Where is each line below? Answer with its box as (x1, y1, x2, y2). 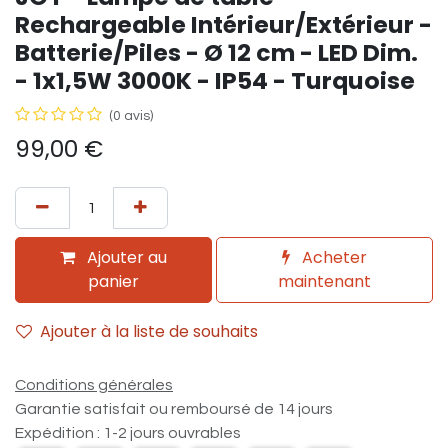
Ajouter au (83, 245, 168, 269)
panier (88, 269, 140, 293)
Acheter (298, 245, 368, 269)
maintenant (278, 269, 372, 293)
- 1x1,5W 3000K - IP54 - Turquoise (15, 63, 415, 97)
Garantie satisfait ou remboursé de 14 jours (15, 400, 333, 417)
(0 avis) (109, 108, 153, 123)
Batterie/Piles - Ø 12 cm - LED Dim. (15, 35, 418, 69)
